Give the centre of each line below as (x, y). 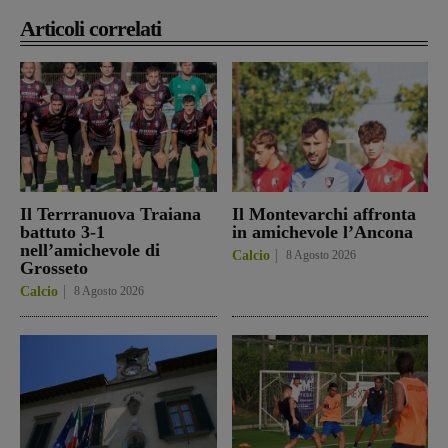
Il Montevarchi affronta (323, 213)
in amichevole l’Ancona (322, 231)
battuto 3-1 (62, 231)
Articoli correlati (90, 28)
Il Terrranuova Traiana (110, 213)
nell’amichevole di (90, 249)
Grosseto (54, 267)
